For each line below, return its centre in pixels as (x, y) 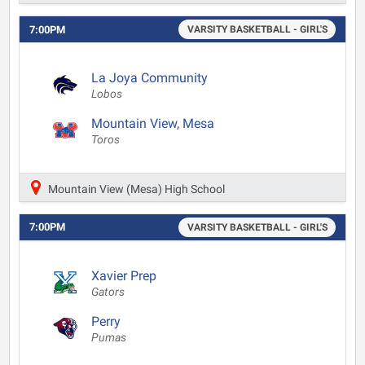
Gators (108, 292)
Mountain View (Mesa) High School (135, 189)
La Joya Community (150, 78)
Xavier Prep (124, 275)
